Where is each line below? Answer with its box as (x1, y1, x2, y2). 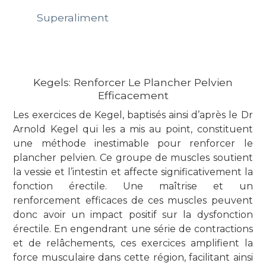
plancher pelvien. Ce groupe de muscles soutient (13, 151, 253, 163)
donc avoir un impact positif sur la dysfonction (13, 208, 253, 220)
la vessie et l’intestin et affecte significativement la (13, 166, 253, 178)
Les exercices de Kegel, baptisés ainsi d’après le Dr (13, 109, 253, 121)
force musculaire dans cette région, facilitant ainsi (13, 251, 253, 263)
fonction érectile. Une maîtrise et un (13, 180, 253, 192)
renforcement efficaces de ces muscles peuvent (13, 194, 253, 206)
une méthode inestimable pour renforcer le (13, 137, 253, 149)
